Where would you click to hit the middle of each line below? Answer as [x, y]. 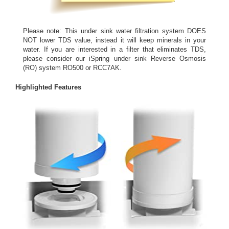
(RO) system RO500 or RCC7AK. [72, 68]
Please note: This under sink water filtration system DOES [114, 31]
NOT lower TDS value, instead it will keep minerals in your [114, 40]
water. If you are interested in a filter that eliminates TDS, [114, 50]
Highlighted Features [48, 87]
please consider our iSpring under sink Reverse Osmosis [114, 59]
